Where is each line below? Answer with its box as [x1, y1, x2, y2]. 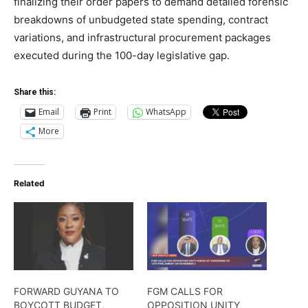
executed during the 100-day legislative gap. [14, 48, 230, 62]
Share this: [14, 87, 56, 97]
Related [14, 177, 45, 188]
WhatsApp [146, 106, 186, 118]
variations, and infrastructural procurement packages [14, 30, 271, 44]
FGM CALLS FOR [147, 285, 223, 297]
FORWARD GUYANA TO [14, 285, 119, 297]
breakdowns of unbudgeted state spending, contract [14, 12, 268, 26]
